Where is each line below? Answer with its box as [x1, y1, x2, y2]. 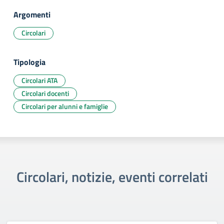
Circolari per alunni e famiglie [21, 101, 108, 111]
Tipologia [13, 56, 45, 68]
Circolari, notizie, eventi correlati [16, 166, 208, 187]
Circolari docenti [21, 88, 69, 98]
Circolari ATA [21, 75, 57, 85]
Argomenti [13, 8, 50, 20]
